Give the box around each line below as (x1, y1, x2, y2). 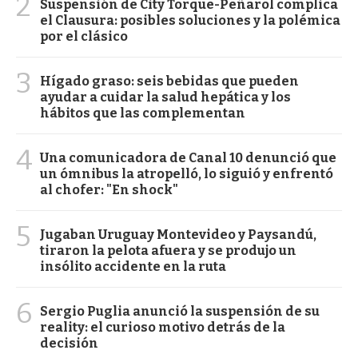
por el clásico (40, 28, 128, 44)
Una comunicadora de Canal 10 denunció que (40, 149, 336, 165)
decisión (40, 335, 98, 351)
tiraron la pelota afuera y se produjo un (40, 242, 296, 258)
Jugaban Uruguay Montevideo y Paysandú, (40, 226, 316, 242)
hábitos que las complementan (40, 105, 245, 121)
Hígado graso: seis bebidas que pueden (40, 73, 299, 89)
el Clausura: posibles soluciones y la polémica (40, 12, 340, 28)
